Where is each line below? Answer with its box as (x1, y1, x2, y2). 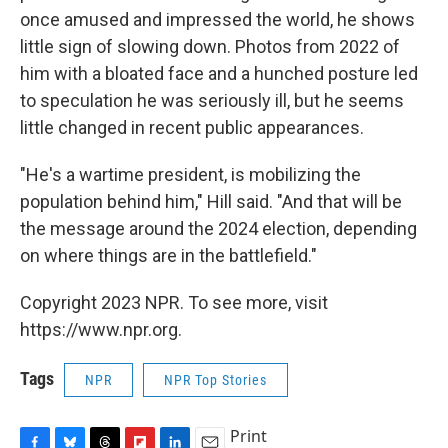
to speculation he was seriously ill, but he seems (20, 89, 404, 111)
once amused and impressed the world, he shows (20, 8, 415, 30)
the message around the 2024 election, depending (20, 217, 417, 239)
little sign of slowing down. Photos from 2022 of (20, 35, 400, 57)
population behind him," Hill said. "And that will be (20, 190, 402, 212)
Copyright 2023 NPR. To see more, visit (20, 291, 328, 313)
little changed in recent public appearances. (20, 116, 364, 138)
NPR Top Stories (164, 371, 267, 388)
